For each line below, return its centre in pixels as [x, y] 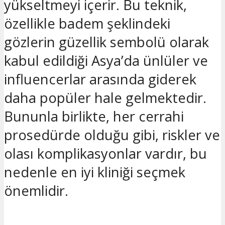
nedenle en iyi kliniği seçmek [95, 172]
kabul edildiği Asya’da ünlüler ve [106, 60]
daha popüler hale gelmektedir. [105, 97]
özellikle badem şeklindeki [87, 23]
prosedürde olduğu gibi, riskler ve [112, 135]
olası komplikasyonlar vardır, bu [105, 153]
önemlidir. [36, 190]
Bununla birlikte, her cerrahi [94, 116]
